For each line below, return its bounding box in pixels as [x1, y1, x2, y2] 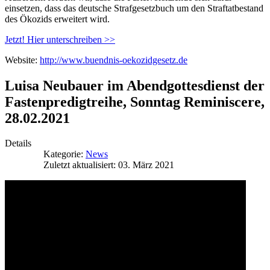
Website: [5, 54, 40, 65]
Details [5, 138, 31, 149]
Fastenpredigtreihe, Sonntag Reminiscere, [5, 93, 265, 110]
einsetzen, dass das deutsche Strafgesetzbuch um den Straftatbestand [5, 2, 263, 13]
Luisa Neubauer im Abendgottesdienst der [5, 77, 265, 93]
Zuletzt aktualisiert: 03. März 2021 [43, 160, 174, 171]
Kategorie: [41, 149, 86, 160]
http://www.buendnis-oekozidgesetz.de [40, 54, 187, 65]
